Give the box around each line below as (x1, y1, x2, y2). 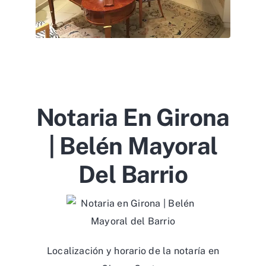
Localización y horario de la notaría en (46, 245, 220, 256)
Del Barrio (78, 160, 188, 188)
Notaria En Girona (36, 103, 230, 131)
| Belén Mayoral (48, 132, 218, 160)
